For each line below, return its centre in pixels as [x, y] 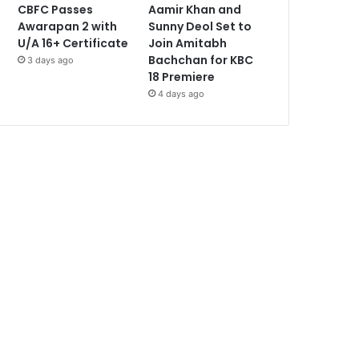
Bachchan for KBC [201, 61]
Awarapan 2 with [68, 27]
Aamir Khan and [195, 10]
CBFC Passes [56, 10]
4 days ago [182, 94]
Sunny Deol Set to [200, 27]
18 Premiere [182, 77]
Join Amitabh [188, 44]
